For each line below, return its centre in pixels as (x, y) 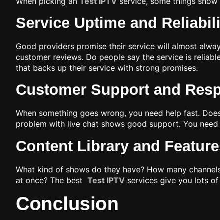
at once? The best (52, 180)
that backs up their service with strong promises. (107, 68)
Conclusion (67, 204)
